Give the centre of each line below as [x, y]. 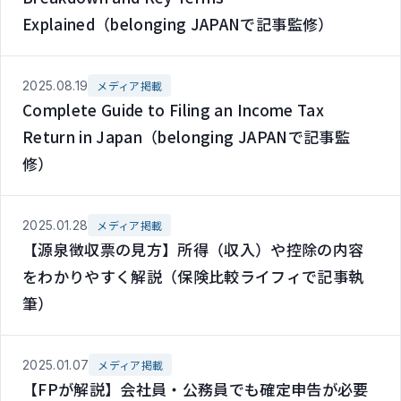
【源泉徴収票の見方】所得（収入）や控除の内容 [193, 249]
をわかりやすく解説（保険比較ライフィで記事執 [193, 276]
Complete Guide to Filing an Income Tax [173, 110]
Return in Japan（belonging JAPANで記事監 [186, 137]
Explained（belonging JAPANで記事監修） [178, 24]
